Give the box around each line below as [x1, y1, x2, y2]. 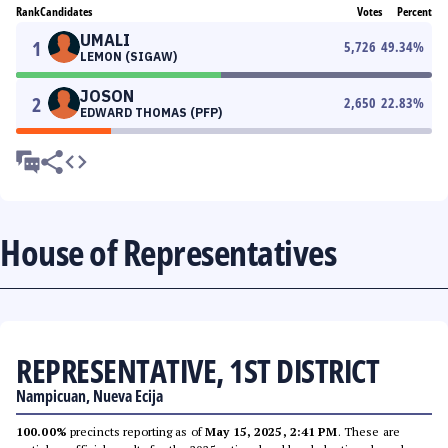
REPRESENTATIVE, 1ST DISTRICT [16, 349, 379, 392]
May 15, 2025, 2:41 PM [205, 424, 338, 439]
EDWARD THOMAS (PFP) [80, 105, 222, 120]
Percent [397, 3, 432, 20]
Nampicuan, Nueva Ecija [16, 385, 163, 407]
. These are [337, 424, 400, 439]
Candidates [40, 3, 92, 20]
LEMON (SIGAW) [80, 49, 177, 64]
